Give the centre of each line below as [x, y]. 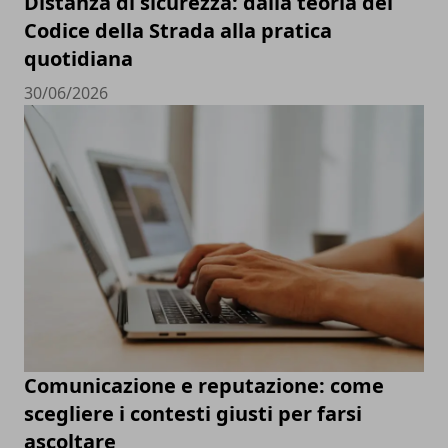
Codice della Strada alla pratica [178, 31]
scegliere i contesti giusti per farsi [193, 414]
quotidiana [78, 59]
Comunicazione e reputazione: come [204, 386]
